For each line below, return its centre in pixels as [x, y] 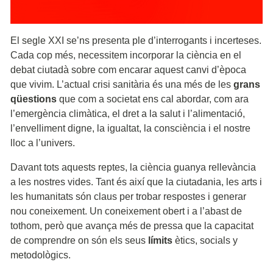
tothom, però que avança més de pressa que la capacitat [132, 225]
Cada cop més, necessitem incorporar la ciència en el [126, 55]
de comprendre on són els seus [79, 240]
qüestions [35, 99]
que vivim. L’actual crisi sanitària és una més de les [121, 84]
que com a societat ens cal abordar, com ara [154, 99]
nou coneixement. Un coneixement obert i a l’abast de [126, 211]
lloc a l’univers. [43, 143]
